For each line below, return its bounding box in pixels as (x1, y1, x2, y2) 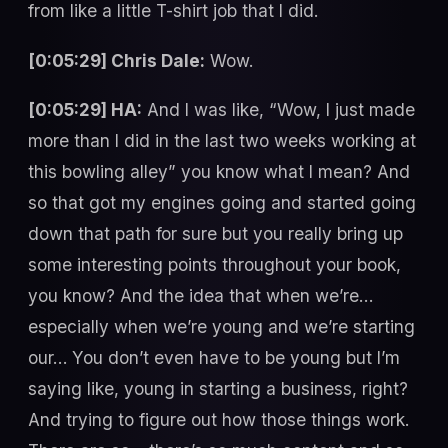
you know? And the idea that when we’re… (28, 285, 373, 307)
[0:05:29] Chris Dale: (28, 49, 205, 71)
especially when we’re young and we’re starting (28, 316, 415, 338)
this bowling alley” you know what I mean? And (28, 161, 410, 183)
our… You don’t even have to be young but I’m (28, 347, 400, 369)
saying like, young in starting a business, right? (28, 378, 408, 400)
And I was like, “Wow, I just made (142, 99, 415, 121)
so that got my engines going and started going (28, 192, 416, 214)
